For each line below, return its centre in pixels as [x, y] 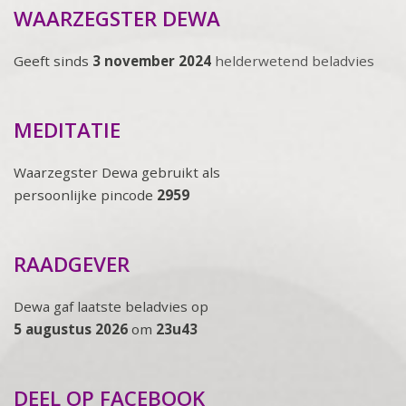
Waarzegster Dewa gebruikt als [117, 172]
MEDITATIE [67, 130]
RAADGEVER [72, 264]
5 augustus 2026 [71, 329]
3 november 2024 [154, 60]
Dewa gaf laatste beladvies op [111, 306]
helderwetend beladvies [295, 60]
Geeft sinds [53, 60]
